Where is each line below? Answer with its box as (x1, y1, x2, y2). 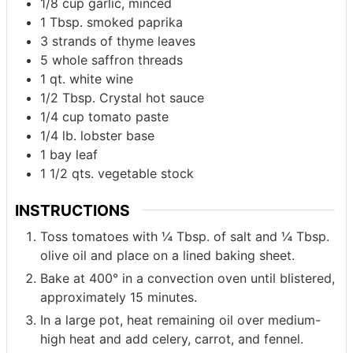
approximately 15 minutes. (40, 289, 197, 306)
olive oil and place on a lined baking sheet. (40, 247, 295, 264)
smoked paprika (87, 13, 183, 30)
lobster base (80, 127, 154, 143)
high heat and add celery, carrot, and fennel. (40, 331, 303, 347)
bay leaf (50, 146, 98, 162)
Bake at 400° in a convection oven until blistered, (40, 270, 335, 287)
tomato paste (88, 108, 169, 124)
